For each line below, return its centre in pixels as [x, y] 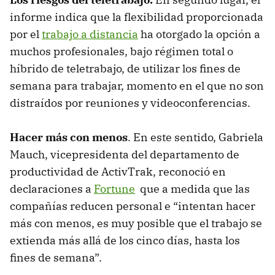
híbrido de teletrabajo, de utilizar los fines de [125, 69]
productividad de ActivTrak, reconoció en [118, 172]
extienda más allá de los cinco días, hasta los [125, 241]
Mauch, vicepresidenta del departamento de [125, 155]
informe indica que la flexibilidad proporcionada [137, 17]
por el [26, 34]
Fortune [114, 189]
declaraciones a [52, 189]
